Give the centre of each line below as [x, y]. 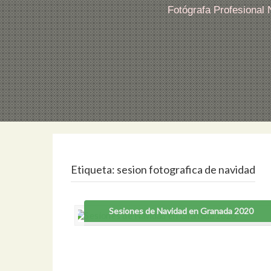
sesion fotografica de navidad [186, 170]
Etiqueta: [94, 170]
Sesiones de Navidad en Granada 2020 [181, 211]
